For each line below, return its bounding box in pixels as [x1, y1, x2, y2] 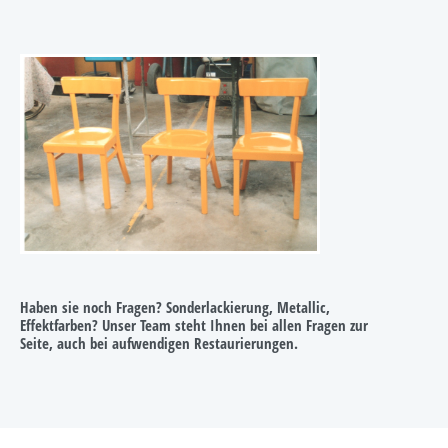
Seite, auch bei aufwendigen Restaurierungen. [20, 333, 298, 354]
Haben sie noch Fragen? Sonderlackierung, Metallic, [20, 297, 330, 318]
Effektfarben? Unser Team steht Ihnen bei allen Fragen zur [20, 315, 368, 336]
